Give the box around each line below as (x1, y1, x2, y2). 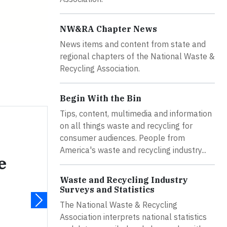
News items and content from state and (60, 39, 206, 49)
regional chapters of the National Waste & (60, 51, 215, 61)
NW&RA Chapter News (60, 23, 157, 34)
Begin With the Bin (60, 93, 141, 103)
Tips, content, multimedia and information (60, 108, 212, 119)
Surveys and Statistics (60, 184, 155, 195)
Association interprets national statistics (60, 211, 207, 222)
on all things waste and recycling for (60, 120, 193, 131)
